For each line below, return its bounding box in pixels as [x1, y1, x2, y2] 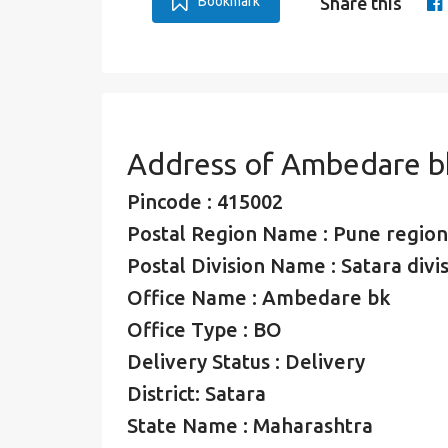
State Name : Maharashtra [127, 414, 373, 437]
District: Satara [127, 382, 266, 405]
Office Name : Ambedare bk [127, 286, 391, 309]
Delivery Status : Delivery [127, 350, 365, 373]
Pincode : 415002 [127, 190, 283, 213]
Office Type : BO [127, 318, 282, 341]
